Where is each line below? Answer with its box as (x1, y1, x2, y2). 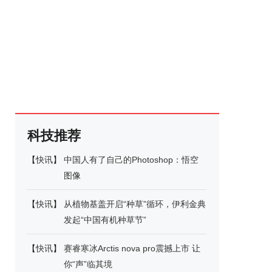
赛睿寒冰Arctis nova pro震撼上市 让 (64, 243, 200, 253)
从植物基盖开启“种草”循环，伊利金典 (64, 199, 206, 209)
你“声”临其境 (64, 259, 112, 269)
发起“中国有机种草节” (64, 215, 146, 225)
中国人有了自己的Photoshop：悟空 (64, 155, 199, 165)
